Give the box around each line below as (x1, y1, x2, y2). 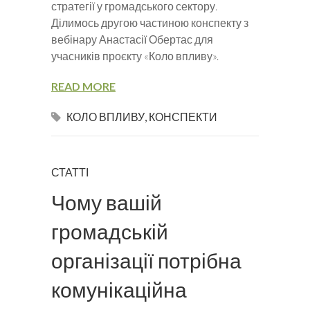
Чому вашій (51, 190, 162, 215)
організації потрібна (51, 248, 241, 273)
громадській (51, 219, 168, 244)
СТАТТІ (51, 165, 89, 179)
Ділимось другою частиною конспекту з (51, 16, 248, 30)
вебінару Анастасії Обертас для (51, 33, 213, 46)
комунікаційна (51, 277, 187, 302)
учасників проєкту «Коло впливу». (51, 49, 219, 63)
